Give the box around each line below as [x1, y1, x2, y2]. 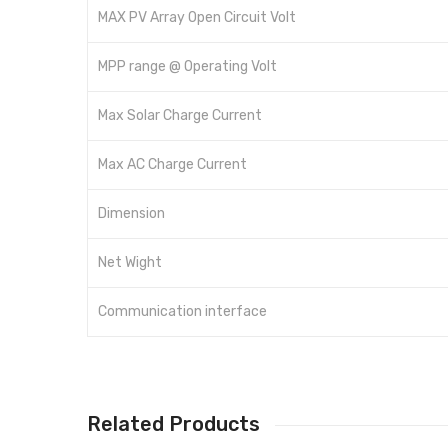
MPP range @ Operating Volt [98, 58, 277, 76]
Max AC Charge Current [98, 156, 247, 174]
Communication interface [98, 303, 267, 321]
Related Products [87, 412, 260, 437]
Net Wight [98, 254, 162, 272]
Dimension [98, 205, 165, 223]
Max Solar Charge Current [98, 107, 262, 125]
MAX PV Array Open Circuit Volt [98, 9, 296, 27]
